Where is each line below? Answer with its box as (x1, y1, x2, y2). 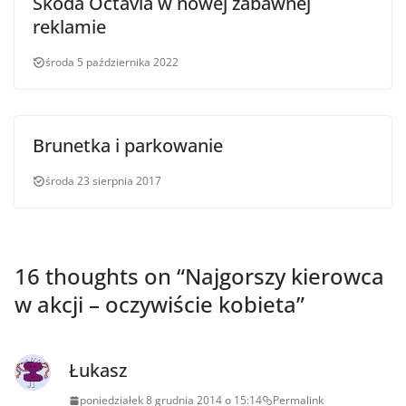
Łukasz (69, 358, 127, 383)
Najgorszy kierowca (185, 261, 384, 292)
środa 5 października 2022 (45, 54, 179, 71)
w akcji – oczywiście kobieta (14, 289, 296, 320)
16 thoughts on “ (14, 261, 185, 292)
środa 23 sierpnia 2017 (45, 173, 161, 189)
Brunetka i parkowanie (33, 133, 223, 159)
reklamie (33, 14, 106, 40)
